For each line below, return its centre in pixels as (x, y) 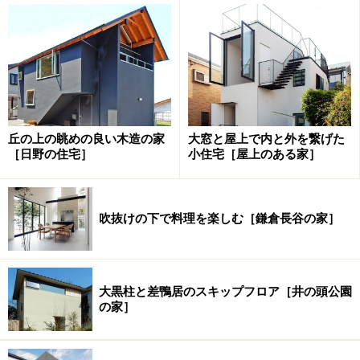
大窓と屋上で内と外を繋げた (266, 139)
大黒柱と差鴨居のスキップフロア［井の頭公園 (225, 291)
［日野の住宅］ (50, 155)
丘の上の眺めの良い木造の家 (86, 139)
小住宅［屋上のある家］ (254, 155)
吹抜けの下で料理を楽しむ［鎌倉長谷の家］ (219, 219)
